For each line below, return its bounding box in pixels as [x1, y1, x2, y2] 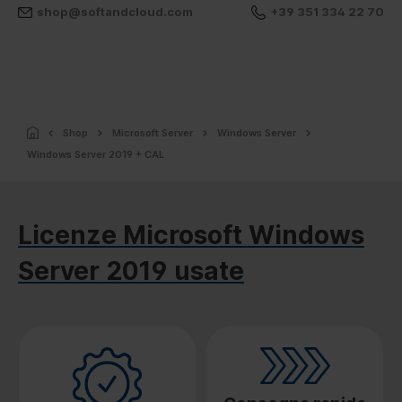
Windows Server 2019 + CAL [27, 147, 164, 161]
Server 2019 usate [18, 255, 244, 286]
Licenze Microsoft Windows [18, 219, 364, 250]
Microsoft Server [112, 126, 193, 139]
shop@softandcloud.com [37, 4, 193, 19]
